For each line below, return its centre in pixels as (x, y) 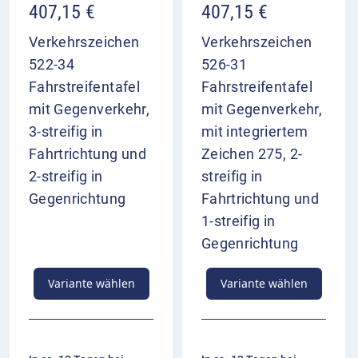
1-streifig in (239, 221)
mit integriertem (255, 132)
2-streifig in (66, 177)
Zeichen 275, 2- (252, 154)
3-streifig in (66, 132)
